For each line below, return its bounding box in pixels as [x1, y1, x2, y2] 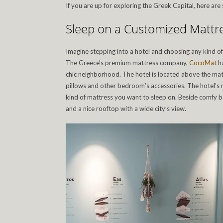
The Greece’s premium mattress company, [66, 59, 189, 67]
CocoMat [189, 59, 217, 67]
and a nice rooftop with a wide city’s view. [66, 105, 186, 113]
